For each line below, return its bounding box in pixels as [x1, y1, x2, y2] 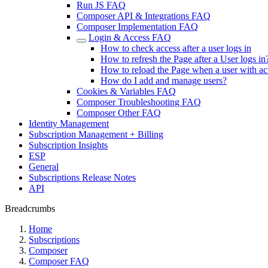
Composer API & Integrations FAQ [77, 11, 211, 21]
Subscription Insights [29, 140, 108, 150]
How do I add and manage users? [100, 75, 227, 86]
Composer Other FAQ [77, 108, 161, 118]
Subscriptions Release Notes [29, 172, 136, 182]
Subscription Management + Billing [29, 129, 163, 139]
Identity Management [29, 118, 109, 129]
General [29, 162, 59, 172]
